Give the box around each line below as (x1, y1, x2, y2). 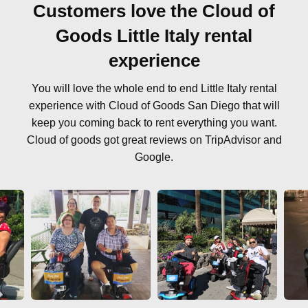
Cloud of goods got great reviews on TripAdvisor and (26, 133, 282, 146)
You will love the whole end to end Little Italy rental (31, 82, 277, 94)
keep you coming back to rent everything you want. (31, 116, 277, 129)
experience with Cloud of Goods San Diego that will (28, 99, 280, 111)
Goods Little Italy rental (56, 25, 252, 46)
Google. (135, 151, 173, 163)
